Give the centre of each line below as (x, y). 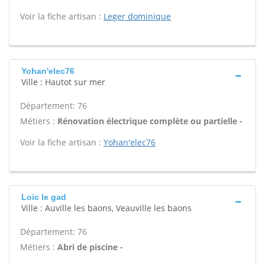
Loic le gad (44, 197)
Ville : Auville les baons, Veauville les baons (106, 208)
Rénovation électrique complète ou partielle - (150, 121)
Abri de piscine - (90, 247)
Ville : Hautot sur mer (63, 82)
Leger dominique (137, 16)
